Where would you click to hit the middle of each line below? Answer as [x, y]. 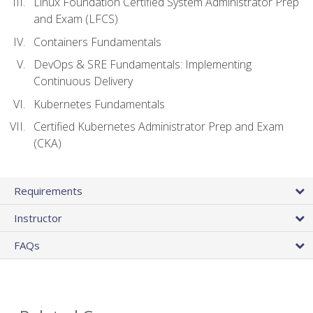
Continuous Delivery [83, 81]
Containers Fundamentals [97, 42]
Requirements [48, 190]
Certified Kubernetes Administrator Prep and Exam [159, 127]
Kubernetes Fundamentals [99, 104]
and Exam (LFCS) [76, 19]
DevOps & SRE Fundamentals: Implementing [143, 65]
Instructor [38, 218]
